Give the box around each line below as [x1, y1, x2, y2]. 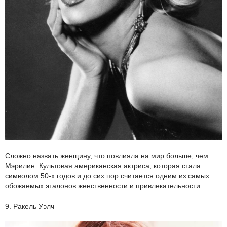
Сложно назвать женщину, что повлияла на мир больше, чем [5, 151, 208, 160]
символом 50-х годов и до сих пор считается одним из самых [5, 171, 209, 180]
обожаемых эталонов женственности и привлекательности [5, 181, 200, 190]
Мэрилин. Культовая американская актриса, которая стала [5, 161, 201, 170]
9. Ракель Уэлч [5, 202, 54, 210]
